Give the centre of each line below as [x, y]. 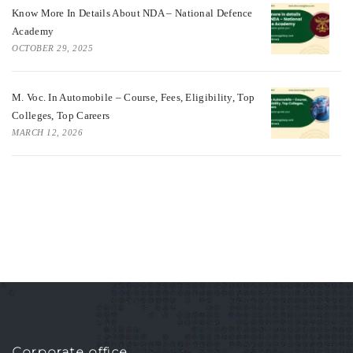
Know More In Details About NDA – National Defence [132, 13]
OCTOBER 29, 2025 [52, 48]
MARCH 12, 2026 [47, 132]
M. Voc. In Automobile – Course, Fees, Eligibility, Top [134, 97]
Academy [33, 31]
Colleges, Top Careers [61, 115]
